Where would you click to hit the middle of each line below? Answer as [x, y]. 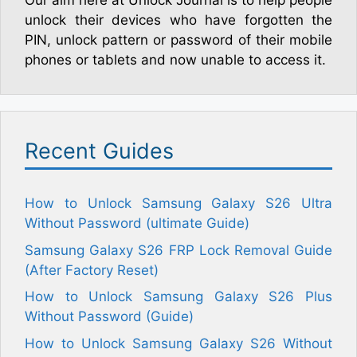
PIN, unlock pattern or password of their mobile [178, 40]
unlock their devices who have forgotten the [178, 20]
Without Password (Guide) [109, 316]
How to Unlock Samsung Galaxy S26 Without [178, 343]
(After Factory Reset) [92, 270]
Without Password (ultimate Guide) [137, 223]
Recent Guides [99, 151]
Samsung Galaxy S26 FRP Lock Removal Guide [178, 250]
